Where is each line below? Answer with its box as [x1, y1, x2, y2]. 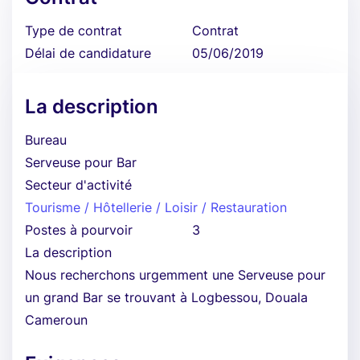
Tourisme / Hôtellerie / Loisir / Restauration [25, 199, 287, 215]
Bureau [25, 132, 67, 148]
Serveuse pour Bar [25, 154, 137, 170]
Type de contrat [25, 22, 122, 39]
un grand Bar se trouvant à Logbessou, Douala [25, 289, 308, 305]
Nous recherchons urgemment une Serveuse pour [25, 267, 325, 283]
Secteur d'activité [25, 177, 132, 193]
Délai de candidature [25, 45, 151, 61]
